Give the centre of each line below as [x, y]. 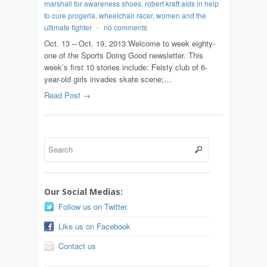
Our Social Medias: [83, 191]
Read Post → [67, 95]
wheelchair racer [126, 15]
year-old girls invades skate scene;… [108, 79]
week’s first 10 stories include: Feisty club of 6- [126, 67]
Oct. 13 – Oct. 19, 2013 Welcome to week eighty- [130, 43]
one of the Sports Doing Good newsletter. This [124, 55]
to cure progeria [70, 15]
